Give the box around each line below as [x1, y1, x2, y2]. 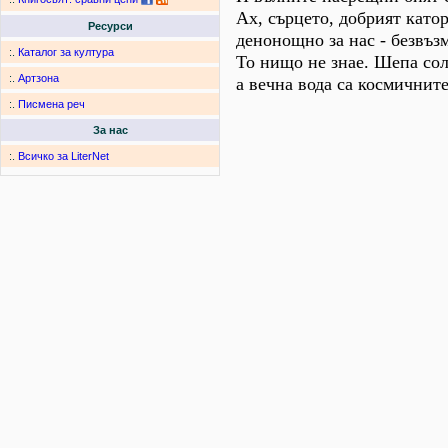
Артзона [18, 72, 59, 85]
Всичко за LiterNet [18, 150, 109, 163]
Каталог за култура [18, 46, 114, 59]
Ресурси [87, 20, 133, 33]
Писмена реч [18, 98, 85, 111]
